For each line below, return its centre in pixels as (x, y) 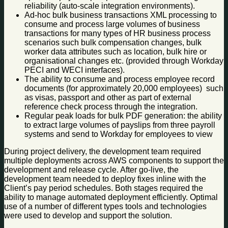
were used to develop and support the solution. (88, 216)
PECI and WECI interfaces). (75, 70)
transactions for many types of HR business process (118, 34)
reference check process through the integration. (112, 107)
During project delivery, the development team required (103, 152)
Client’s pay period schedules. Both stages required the (104, 188)
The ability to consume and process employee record (120, 79)
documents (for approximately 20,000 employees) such (124, 89)
